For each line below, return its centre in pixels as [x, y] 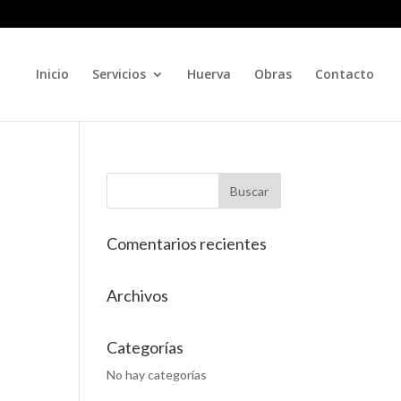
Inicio [52, 74]
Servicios [119, 74]
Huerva [209, 74]
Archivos [138, 295]
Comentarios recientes [187, 243]
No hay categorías [157, 375]
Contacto [345, 74]
